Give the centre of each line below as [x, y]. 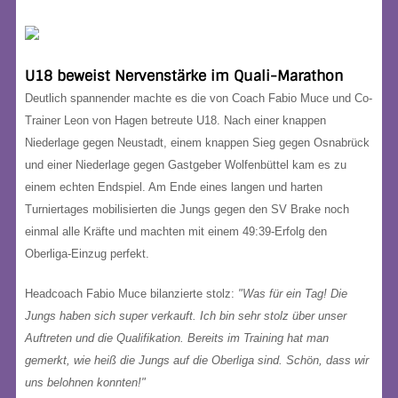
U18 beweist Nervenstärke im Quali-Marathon [184, 76]
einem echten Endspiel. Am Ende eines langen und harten [174, 187]
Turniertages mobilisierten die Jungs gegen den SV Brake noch [187, 209]
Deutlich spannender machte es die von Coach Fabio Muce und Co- [199, 98]
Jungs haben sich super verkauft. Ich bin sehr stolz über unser [186, 316]
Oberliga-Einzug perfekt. [87, 254]
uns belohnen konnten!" [85, 382]
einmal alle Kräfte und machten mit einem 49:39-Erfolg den [176, 231]
